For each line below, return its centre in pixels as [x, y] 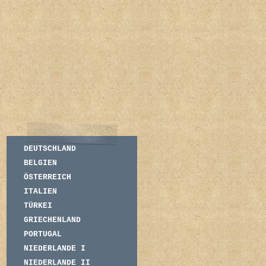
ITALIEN [40, 191]
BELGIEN [40, 163]
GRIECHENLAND [52, 220]
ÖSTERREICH [47, 177]
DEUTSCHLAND [50, 149]
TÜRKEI [38, 206]
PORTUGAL [43, 234]
